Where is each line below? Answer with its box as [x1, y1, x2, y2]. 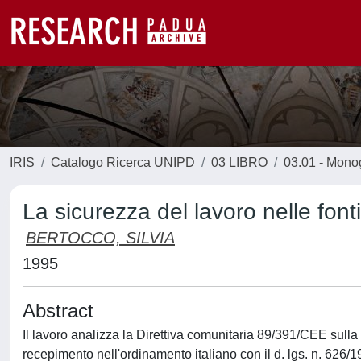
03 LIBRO [211, 156, 268, 169]
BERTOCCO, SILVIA [26, 229, 175, 247]
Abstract [23, 300, 93, 322]
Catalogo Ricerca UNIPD [51, 156, 195, 169]
